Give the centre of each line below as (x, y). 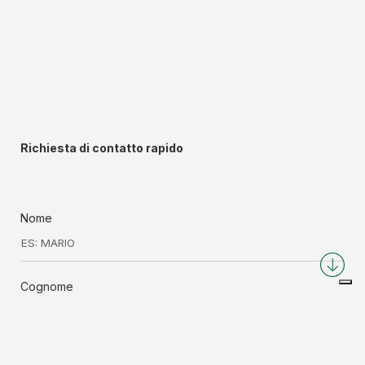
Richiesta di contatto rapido (102, 148)
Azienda (42, 355)
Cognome (47, 287)
